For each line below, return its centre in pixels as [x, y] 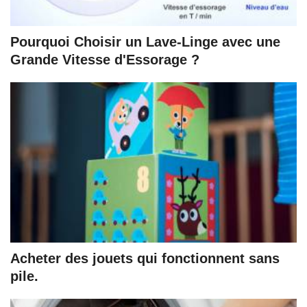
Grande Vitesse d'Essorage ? [105, 59]
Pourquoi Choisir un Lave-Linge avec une [145, 41]
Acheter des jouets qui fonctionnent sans [145, 258]
